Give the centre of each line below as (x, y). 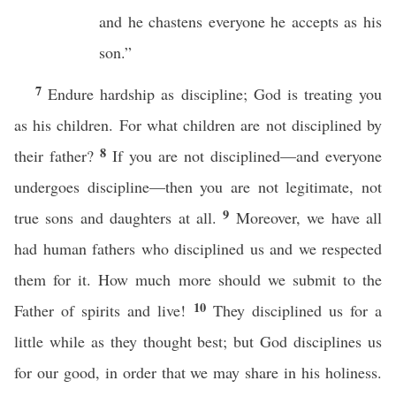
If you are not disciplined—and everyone (247, 156)
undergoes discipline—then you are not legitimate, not (198, 187)
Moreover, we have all (309, 217)
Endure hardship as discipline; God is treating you (215, 94)
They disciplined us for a (297, 310)
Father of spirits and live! (104, 310)
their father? (57, 156)
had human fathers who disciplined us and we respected (198, 248)
